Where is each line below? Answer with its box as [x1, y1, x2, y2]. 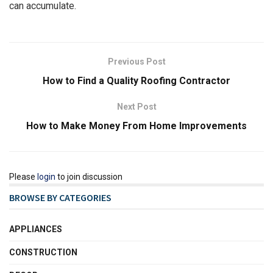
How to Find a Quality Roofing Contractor [43, 75, 230, 87]
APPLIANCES [9, 224, 62, 235]
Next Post [116, 102, 157, 112]
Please [9, 172, 37, 182]
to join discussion [55, 172, 122, 182]
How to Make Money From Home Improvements [26, 120, 247, 132]
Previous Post [107, 57, 166, 67]
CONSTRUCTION [9, 247, 77, 258]
